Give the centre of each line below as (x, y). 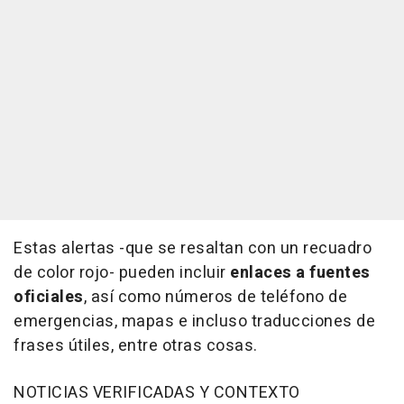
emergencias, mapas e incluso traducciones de (194, 322)
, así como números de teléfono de (215, 298)
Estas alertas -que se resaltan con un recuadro (193, 249)
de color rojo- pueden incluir (122, 273)
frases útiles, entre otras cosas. (136, 346)
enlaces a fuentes (300, 273)
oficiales (49, 298)
